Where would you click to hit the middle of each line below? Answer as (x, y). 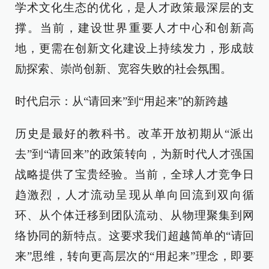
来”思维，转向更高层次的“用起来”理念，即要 (134, 256)
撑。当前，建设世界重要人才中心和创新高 (134, 28)
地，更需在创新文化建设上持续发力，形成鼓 (134, 48)
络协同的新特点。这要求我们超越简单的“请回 (134, 236)
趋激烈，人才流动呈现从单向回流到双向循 (134, 195)
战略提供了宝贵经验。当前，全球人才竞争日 (134, 174)
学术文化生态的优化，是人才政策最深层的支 (134, 8)
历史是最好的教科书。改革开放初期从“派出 (134, 134)
